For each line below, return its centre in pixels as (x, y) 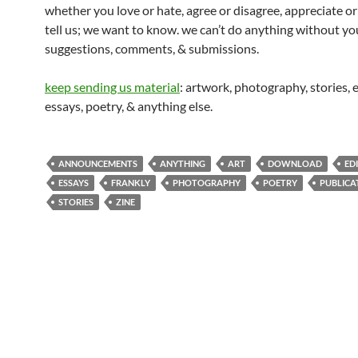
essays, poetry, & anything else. (129, 106)
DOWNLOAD (295, 163)
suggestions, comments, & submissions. (152, 48)
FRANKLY (131, 183)
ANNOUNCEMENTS (98, 163)
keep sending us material (112, 87)
